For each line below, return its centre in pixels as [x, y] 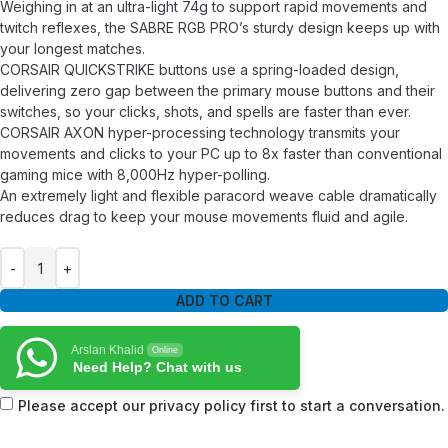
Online [165, 350]
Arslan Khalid [107, 350]
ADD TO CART [224, 301]
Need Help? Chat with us [157, 367]
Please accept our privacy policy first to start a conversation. [231, 406]
